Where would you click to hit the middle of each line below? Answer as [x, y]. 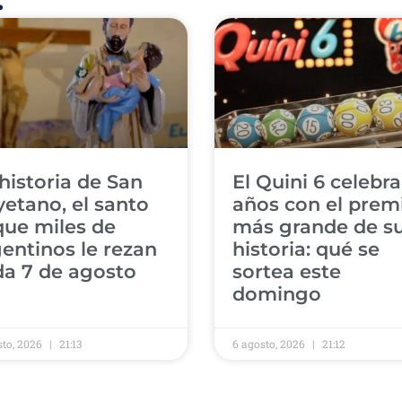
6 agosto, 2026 [270, 343]
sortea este [287, 271]
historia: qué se [306, 249]
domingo [277, 293]
